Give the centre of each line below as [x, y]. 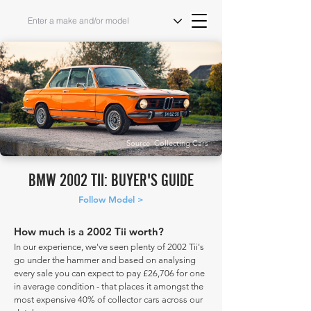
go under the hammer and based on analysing [105, 260]
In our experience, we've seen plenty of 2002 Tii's [109, 247]
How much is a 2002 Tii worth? [89, 232]
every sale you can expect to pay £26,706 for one [109, 273]
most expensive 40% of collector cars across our [108, 300]
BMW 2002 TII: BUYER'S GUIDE [111, 180]
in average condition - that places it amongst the [109, 286]
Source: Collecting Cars [167, 143]
